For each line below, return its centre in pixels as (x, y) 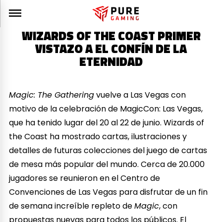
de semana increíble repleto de (72, 206)
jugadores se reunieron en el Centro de (85, 178)
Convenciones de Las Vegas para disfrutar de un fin (109, 192)
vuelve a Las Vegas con (140, 95)
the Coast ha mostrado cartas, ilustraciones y (98, 136)
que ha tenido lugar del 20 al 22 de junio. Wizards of (107, 122)
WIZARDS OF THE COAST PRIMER (111, 36)
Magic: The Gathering (52, 95)
